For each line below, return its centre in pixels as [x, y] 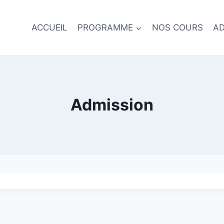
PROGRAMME [105, 27]
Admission [112, 105]
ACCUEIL [49, 27]
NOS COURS [177, 27]
